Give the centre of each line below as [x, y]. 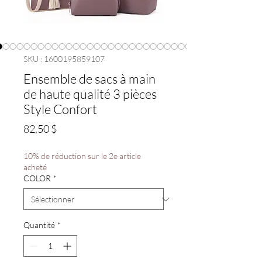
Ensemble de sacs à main [89, 79]
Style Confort [60, 109]
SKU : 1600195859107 [64, 59]
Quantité [39, 225]
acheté [35, 167]
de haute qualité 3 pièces [90, 94]
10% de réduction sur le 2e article [82, 156]
